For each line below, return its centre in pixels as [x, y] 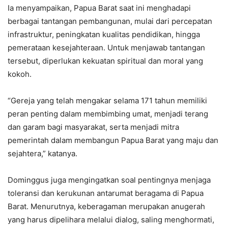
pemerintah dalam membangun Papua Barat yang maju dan [113, 140]
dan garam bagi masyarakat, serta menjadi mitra [93, 127]
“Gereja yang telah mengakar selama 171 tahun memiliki [107, 101]
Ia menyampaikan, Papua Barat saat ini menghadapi [99, 8]
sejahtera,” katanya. [42, 154]
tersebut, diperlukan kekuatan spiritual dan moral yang [105, 61]
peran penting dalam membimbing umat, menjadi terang [108, 114]
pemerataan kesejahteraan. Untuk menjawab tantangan [106, 48]
